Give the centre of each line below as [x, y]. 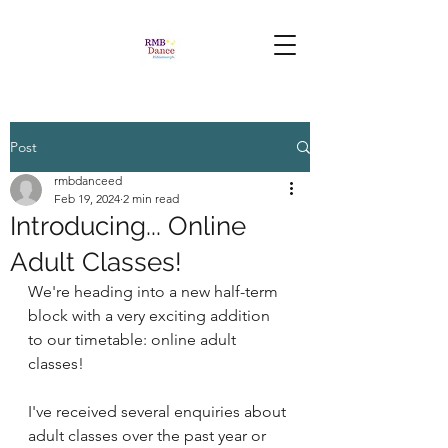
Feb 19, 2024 [87, 198]
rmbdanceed [88, 180]
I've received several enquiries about [159, 411]
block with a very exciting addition [151, 315]
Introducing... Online [128, 226]
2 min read [151, 198]
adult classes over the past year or [149, 435]
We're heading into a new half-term [155, 291]
